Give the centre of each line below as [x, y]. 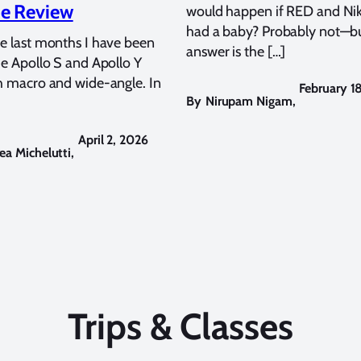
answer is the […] [236, 51]
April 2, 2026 [113, 139]
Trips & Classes [180, 327]
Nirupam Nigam [249, 101]
